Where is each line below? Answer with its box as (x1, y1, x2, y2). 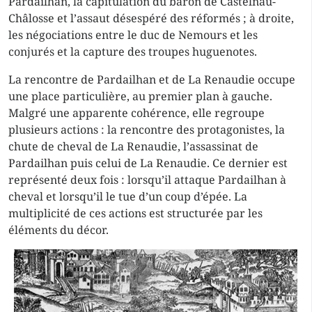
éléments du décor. (8, 222, 109, 237)
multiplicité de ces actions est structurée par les (8, 205, 263, 221)
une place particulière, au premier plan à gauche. (8, 88, 272, 104)
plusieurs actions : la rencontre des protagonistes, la (8, 122, 285, 137)
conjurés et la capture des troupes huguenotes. (8, 44, 257, 59)
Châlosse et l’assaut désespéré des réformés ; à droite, (8, 10, 294, 26)
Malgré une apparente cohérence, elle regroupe (8, 105, 265, 120)
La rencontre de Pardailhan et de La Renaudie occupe (8, 72, 295, 87)
